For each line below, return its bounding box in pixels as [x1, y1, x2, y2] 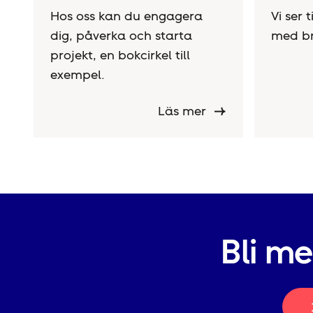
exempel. [50, 66, 105, 82]
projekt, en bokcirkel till [50, 47, 190, 63]
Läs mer [158, 103, 210, 119]
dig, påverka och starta [50, 27, 192, 43]
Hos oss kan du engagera [50, 8, 203, 24]
